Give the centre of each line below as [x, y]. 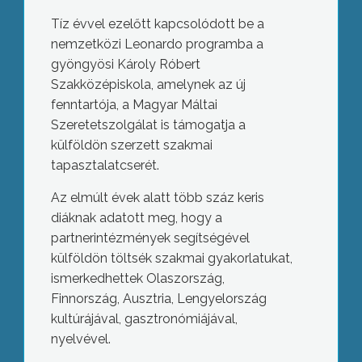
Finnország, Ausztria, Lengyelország [158, 299]
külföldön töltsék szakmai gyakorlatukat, [171, 258]
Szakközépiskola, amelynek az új [148, 84]
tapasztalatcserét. [105, 165]
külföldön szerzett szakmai [131, 145]
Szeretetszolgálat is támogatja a [148, 125]
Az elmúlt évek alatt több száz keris [157, 198]
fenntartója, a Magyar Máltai [134, 105]
